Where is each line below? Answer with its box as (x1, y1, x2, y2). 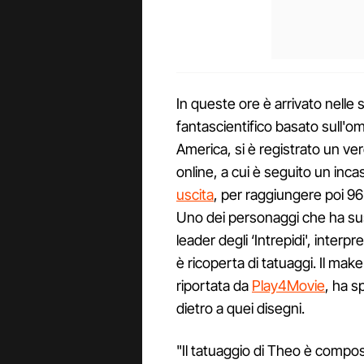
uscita (176, 185, 214, 203)
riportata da (176, 276, 252, 294)
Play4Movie (252, 276, 325, 294)
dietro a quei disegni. (176, 299, 305, 317)
